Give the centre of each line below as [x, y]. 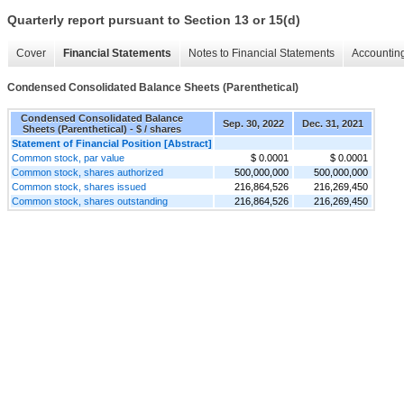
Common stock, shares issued [79, 186]
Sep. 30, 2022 [253, 123]
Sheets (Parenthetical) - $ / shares [102, 129]
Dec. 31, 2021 [333, 123]
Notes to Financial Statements [262, 54]
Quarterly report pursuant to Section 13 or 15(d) [154, 20]
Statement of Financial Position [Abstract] [112, 143]
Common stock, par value [68, 157]
